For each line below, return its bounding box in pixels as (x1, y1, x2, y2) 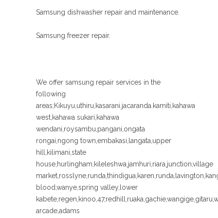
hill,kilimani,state (36, 148, 86, 156)
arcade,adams (36, 207, 80, 215)
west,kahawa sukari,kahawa (36, 113, 119, 121)
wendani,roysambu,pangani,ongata (36, 125, 145, 133)
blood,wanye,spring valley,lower (36, 183, 138, 191)
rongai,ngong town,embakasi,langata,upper (36, 137, 171, 145)
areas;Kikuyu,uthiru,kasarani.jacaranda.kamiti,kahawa (36, 102, 195, 109)
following (36, 90, 66, 98)
